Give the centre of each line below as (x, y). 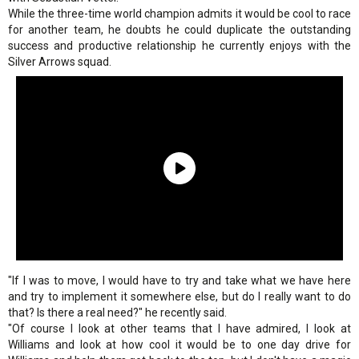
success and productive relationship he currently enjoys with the (179, 45)
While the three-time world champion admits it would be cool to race (179, 13)
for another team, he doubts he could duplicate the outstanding (179, 29)
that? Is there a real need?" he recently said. (117, 312)
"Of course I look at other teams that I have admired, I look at (179, 328)
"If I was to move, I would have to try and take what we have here (179, 280)
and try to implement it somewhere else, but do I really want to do (179, 296)
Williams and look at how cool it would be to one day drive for (179, 344)
